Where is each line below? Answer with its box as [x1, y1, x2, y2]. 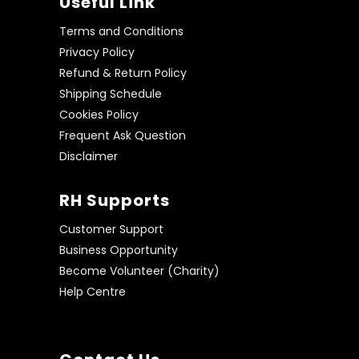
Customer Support [59, 221, 163, 237]
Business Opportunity [59, 242, 178, 258]
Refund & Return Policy [59, 65, 187, 81]
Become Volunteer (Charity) [59, 263, 220, 279]
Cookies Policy [59, 107, 139, 123]
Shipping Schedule [59, 86, 162, 102]
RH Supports [59, 189, 170, 212]
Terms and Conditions [59, 23, 184, 39]
